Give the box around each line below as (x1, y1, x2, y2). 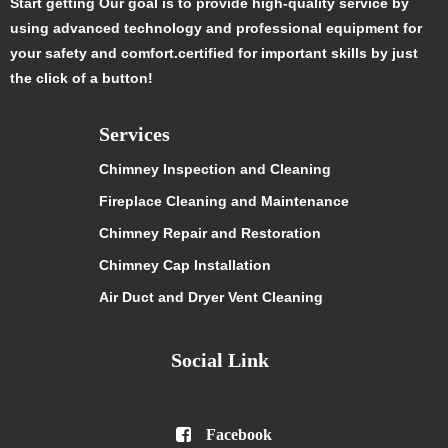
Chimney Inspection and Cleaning (99, 161, 331, 178)
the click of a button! (10, 70, 153, 87)
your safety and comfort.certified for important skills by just (10, 45, 418, 62)
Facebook (206, 426, 272, 444)
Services (99, 123, 170, 146)
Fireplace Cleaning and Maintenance (99, 193, 349, 210)
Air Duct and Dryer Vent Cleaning (99, 289, 323, 306)
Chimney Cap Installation (99, 257, 271, 274)
